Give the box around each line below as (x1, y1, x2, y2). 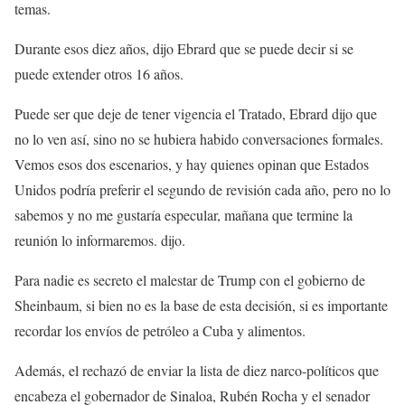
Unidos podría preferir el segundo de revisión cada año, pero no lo (14, 180, 391, 199)
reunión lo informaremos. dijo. (14, 231, 185, 250)
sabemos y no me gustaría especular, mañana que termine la (14, 205, 353, 224)
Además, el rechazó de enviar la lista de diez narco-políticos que (14, 361, 379, 380)
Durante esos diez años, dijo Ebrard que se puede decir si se (14, 39, 353, 58)
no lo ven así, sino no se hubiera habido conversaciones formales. (14, 129, 383, 148)
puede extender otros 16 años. (14, 64, 184, 83)
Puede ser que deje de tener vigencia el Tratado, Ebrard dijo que (14, 104, 377, 123)
